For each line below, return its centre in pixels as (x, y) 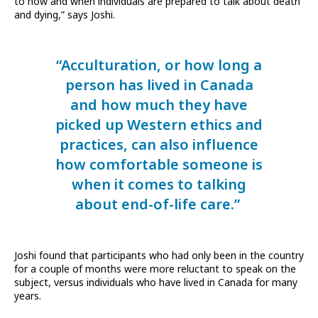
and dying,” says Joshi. (66, 15)
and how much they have (159, 106)
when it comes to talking (159, 185)
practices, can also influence (159, 146)
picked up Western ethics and (159, 126)
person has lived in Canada (159, 86)
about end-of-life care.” (159, 205)
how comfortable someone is (159, 165)
